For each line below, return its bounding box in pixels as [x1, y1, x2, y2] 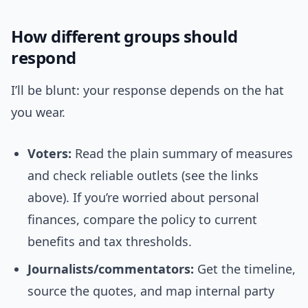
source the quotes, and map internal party [27, 283, 274, 300]
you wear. [11, 104, 65, 121]
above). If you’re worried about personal [27, 189, 259, 206]
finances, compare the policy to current [27, 211, 257, 228]
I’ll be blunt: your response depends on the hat [11, 82, 284, 99]
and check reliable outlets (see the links [27, 167, 258, 184]
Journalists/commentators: [27, 261, 194, 278]
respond [11, 46, 76, 69]
